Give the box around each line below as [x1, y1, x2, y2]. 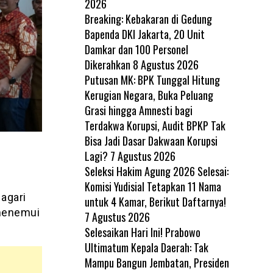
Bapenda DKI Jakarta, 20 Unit [84, 26, 205, 42]
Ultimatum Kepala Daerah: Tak [84, 239, 208, 255]
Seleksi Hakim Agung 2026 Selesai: [84, 163, 229, 179]
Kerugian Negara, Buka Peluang [84, 87, 213, 103]
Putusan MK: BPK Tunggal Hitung [84, 71, 220, 88]
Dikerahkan [84, 56, 130, 73]
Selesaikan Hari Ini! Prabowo [84, 224, 200, 240]
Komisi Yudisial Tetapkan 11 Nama [84, 178, 221, 194]
